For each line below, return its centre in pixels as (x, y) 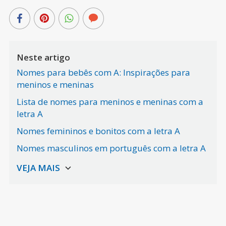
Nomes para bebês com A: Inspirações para (103, 73)
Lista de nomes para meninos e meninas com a (110, 102)
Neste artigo (43, 58)
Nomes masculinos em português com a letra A (111, 148)
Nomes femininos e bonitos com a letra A (98, 131)
